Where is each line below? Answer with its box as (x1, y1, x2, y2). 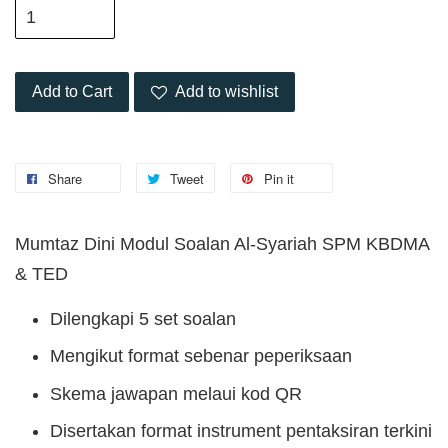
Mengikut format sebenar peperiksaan (50, 346, 352, 367)
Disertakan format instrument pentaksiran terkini (50, 420, 432, 441)
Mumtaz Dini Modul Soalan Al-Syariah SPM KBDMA (15, 234, 429, 255)
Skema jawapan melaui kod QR (50, 383, 302, 404)
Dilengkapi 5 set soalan (50, 309, 236, 330)
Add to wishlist (175, 83, 278, 101)
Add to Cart (32, 83, 112, 101)
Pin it (264, 169, 294, 189)
